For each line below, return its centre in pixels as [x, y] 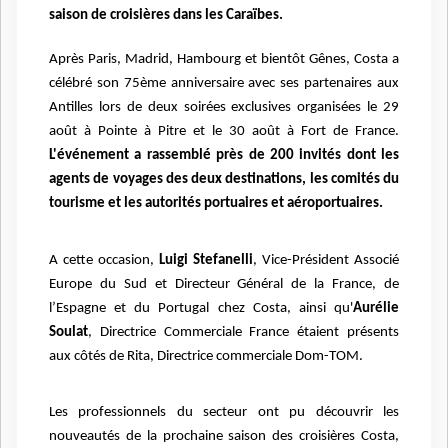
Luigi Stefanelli [203, 260]
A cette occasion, [101, 260]
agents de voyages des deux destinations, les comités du [224, 180]
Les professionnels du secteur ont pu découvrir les [224, 412]
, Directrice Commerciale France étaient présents [243, 332]
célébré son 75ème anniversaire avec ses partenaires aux [224, 84]
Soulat [68, 332]
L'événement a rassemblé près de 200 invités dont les [224, 156]
